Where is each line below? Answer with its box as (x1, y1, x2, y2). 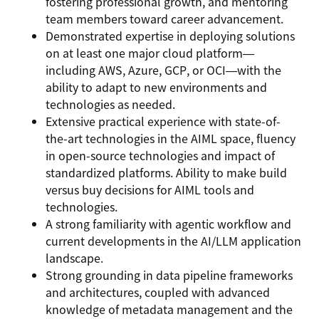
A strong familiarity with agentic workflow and (46, 215, 291, 232)
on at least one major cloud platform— (46, 44, 254, 61)
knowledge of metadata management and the (46, 300, 293, 318)
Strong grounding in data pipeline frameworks (46, 266, 293, 283)
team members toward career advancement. (46, 10, 283, 27)
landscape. (46, 249, 103, 266)
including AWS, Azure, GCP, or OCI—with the (46, 61, 281, 78)
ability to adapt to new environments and (46, 78, 267, 95)
